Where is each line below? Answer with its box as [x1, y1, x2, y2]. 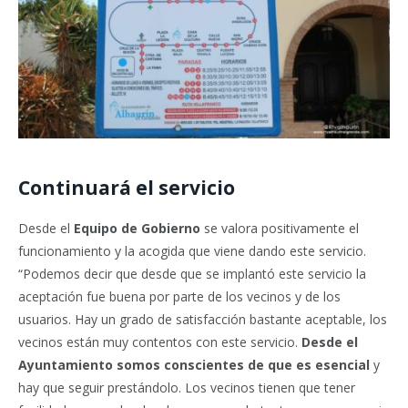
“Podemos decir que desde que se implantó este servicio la [18, 265, 366, 283]
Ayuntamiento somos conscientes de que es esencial [18, 356, 370, 374]
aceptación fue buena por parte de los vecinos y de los [18, 288, 341, 306]
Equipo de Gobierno [74, 219, 200, 238]
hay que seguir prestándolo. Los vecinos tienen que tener [18, 379, 355, 397]
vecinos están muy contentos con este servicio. [18, 333, 301, 352]
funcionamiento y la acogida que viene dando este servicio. [18, 242, 366, 260]
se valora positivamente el [200, 219, 359, 238]
